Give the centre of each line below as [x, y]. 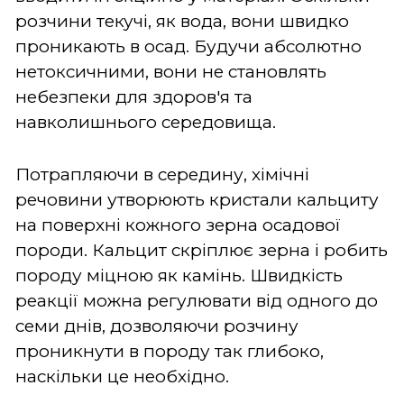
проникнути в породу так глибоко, [170, 351]
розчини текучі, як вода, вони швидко [182, 21]
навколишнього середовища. [146, 122]
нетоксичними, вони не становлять [171, 71]
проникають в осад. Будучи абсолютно [188, 46]
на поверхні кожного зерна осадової [178, 225]
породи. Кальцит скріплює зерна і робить [202, 250]
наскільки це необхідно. [122, 376]
